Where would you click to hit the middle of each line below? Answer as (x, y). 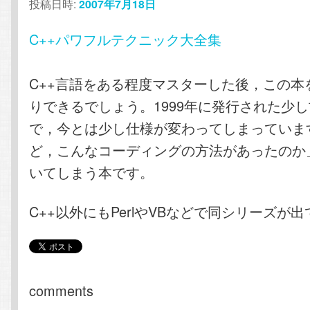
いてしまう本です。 (92, 172)
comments (62, 291)
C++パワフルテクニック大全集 (126, 39)
